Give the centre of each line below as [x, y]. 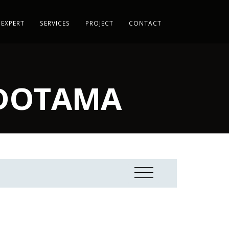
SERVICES [55, 23]
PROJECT [99, 23]
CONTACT [145, 23]
